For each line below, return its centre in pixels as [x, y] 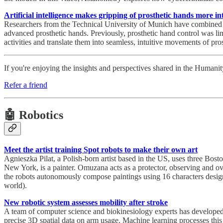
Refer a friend [26, 85]
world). [15, 185]
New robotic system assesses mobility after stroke [86, 202]
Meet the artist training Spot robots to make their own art [101, 149]
